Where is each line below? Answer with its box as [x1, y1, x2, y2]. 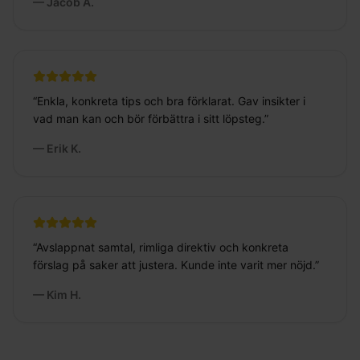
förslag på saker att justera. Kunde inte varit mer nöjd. [33, 258, 315, 272]
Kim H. [47, 288, 81, 302]
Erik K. [47, 141, 81, 156]
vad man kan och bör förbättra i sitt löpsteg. [33, 112, 264, 126]
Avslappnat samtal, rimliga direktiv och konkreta [36, 240, 288, 255]
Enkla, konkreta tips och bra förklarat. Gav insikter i [37, 94, 305, 108]
